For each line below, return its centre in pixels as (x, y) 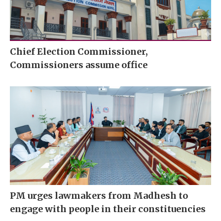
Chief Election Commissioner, (79, 52)
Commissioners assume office (79, 65)
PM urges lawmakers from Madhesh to (99, 196)
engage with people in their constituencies (108, 209)
